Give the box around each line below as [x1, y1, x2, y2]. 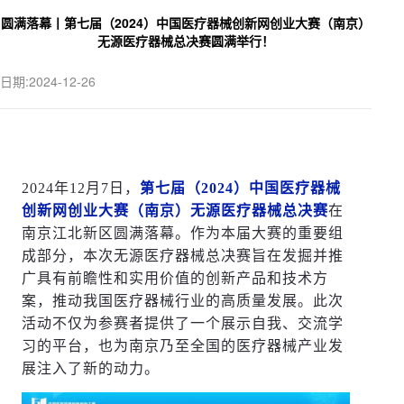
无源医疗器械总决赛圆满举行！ [97, 32, 275, 50]
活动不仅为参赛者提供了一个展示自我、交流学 [22, 315, 344, 331]
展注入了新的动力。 [22, 360, 161, 376]
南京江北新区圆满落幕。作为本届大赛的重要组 [22, 225, 344, 241]
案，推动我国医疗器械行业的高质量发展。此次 [22, 292, 344, 308]
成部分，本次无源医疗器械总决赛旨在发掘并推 [22, 247, 344, 263]
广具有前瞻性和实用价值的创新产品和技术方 [22, 270, 329, 286]
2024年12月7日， [22, 179, 141, 196]
